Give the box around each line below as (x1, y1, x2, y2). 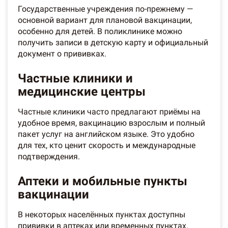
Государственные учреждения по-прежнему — (18, 4, 193, 14)
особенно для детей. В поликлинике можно (18, 26, 182, 37)
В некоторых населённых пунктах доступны (18, 210, 185, 220)
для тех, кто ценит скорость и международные (18, 140, 195, 151)
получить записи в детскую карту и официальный (18, 38, 208, 48)
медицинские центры (18, 84, 146, 99)
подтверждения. (18, 152, 80, 162)
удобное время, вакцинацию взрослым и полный (18, 118, 205, 128)
